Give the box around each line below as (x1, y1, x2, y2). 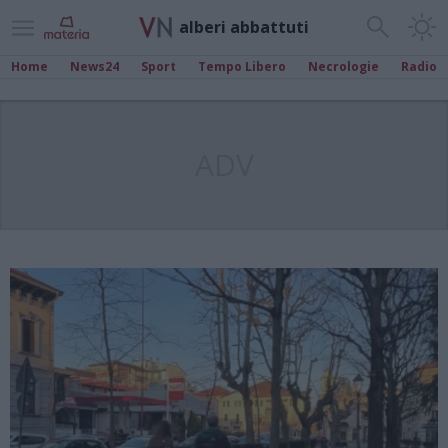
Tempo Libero (198, 58, 286, 75)
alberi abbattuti (179, 15, 309, 38)
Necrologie (308, 58, 379, 75)
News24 (70, 58, 119, 75)
